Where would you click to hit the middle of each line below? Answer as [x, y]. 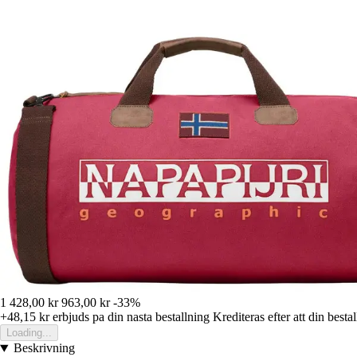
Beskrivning [44, 348]
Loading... [29, 333]
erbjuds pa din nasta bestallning [129, 317]
